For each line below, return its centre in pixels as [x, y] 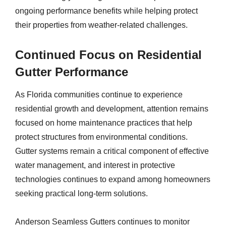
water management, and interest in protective [95, 165]
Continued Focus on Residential [108, 55]
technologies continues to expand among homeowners [113, 179]
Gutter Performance [72, 72]
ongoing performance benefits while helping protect [106, 11]
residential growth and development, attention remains [112, 109]
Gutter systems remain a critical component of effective [112, 151]
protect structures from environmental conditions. [101, 137]
